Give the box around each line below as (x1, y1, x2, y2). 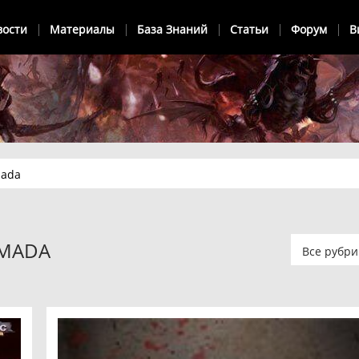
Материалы (50, 22, 115, 37)
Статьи (230, 22, 268, 37)
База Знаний (137, 22, 208, 37)
